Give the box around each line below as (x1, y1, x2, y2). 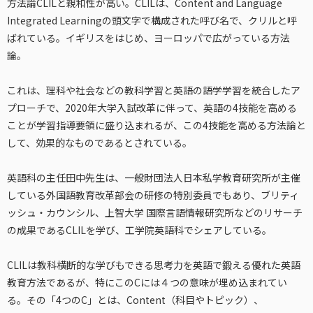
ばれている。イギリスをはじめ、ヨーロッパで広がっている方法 (7, 30, 290, 45)
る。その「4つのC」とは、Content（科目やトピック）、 (7, 292, 263, 307)
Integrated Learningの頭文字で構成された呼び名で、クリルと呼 (7, 13, 297, 27)
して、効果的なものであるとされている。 (7, 135, 192, 150)
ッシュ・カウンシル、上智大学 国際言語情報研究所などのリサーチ (7, 205, 303, 219)
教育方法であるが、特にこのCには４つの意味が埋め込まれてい (7, 275, 287, 289)
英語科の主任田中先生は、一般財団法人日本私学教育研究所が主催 (7, 170, 300, 184)
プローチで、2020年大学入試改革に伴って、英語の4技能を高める (7, 100, 297, 115)
